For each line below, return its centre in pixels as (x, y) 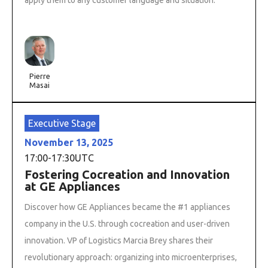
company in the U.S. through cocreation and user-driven (127, 223)
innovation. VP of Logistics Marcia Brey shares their (119, 240)
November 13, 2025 (69, 142)
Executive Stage (62, 123)
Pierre (39, 76)
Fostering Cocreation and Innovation (127, 174)
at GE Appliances (72, 186)
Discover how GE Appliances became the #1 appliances (127, 207)
